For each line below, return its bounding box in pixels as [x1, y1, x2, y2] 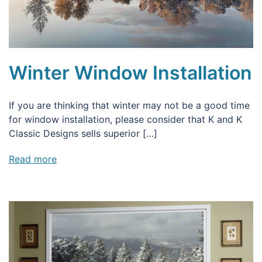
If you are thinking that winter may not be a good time [9, 99, 250, 111]
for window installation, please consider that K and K [9, 113, 242, 125]
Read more [9, 153, 57, 165]
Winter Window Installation [9, 61, 252, 84]
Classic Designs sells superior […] [9, 127, 157, 139]
